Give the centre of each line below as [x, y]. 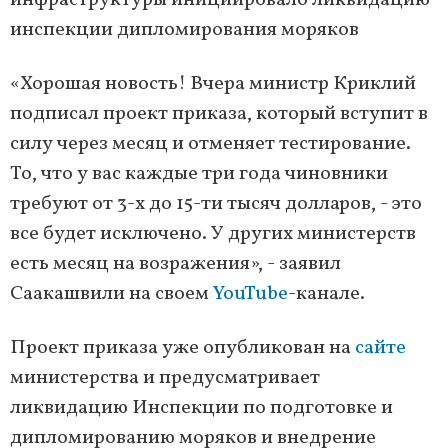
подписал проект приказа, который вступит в [219, 114]
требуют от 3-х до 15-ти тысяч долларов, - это [216, 204]
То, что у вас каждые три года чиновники [199, 174]
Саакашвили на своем [111, 294]
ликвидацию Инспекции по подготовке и [201, 408]
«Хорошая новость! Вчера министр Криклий [213, 84]
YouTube [250, 294]
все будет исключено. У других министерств [213, 234]
